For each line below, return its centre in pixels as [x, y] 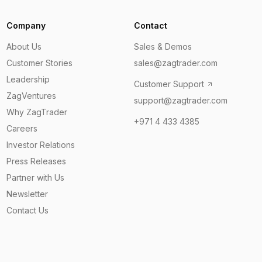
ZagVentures [31, 96]
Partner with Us [35, 177]
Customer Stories [39, 63]
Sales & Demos [163, 46]
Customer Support [169, 84]
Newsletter [27, 194]
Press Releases [36, 161]
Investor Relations [40, 145]
